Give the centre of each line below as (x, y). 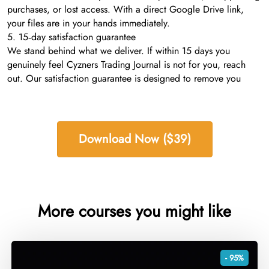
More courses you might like (134, 211)
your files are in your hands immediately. (89, 23)
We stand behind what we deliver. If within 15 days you (119, 50)
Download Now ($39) (134, 139)
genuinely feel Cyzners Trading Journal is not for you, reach (126, 64)
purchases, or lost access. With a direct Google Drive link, (125, 9)
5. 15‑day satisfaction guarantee (71, 37)
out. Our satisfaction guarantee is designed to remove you (124, 78)
